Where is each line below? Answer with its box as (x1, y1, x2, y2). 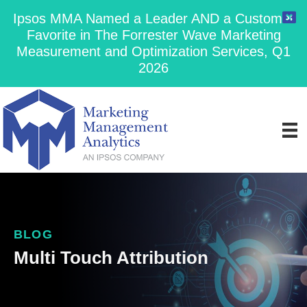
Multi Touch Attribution (14, 247, 208, 268)
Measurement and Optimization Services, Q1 (16, 44, 291, 59)
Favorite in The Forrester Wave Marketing (26, 27, 281, 42)
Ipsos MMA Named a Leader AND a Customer (12, 11, 295, 26)
